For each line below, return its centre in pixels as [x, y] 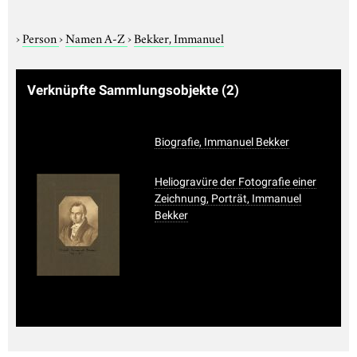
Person [41, 37]
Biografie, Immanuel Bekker [222, 141]
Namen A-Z [96, 37]
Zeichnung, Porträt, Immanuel [228, 198]
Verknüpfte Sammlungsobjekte [124, 90]
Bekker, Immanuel [179, 37]
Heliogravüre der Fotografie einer [235, 181]
